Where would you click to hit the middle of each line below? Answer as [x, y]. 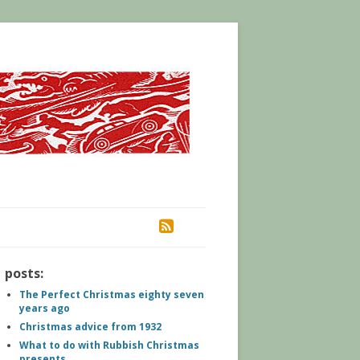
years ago [45, 308]
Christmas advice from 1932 [90, 327]
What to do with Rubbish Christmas [109, 345]
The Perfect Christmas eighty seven [112, 295]
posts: [24, 273]
